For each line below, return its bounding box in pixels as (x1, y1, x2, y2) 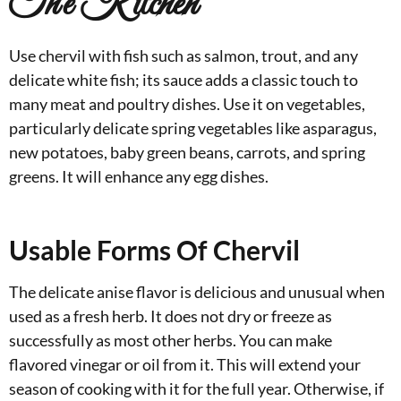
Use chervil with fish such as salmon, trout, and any (9, 46, 358, 66)
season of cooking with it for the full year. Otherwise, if (9, 379, 384, 399)
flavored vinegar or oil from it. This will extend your (9, 354, 361, 375)
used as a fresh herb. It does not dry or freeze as (9, 306, 332, 327)
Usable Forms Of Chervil (9, 234, 300, 267)
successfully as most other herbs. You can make (9, 330, 332, 351)
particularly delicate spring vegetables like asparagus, (9, 118, 377, 139)
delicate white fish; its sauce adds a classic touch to (9, 70, 358, 90)
